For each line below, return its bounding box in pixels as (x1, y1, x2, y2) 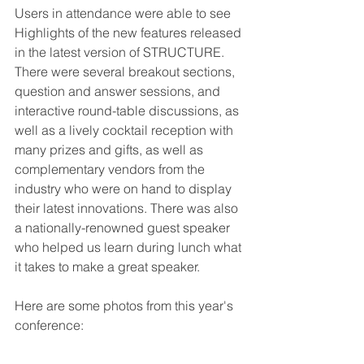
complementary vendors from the (15, 161, 208, 177)
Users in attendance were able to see (15, 5, 234, 21)
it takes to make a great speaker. (15, 258, 200, 275)
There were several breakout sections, (15, 63, 238, 80)
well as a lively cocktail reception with (15, 122, 236, 138)
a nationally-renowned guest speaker (15, 219, 233, 236)
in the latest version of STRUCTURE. (15, 44, 227, 60)
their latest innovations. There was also (15, 200, 241, 216)
